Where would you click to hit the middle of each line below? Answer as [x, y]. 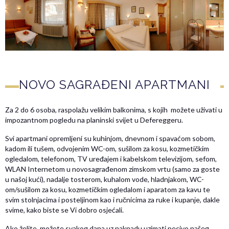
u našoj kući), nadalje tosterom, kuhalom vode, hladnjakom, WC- [105, 179]
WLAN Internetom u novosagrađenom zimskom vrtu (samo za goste [112, 169]
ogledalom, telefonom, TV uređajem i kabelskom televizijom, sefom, [111, 159]
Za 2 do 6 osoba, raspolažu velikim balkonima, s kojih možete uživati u [114, 110]
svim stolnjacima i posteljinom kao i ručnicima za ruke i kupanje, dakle [112, 200]
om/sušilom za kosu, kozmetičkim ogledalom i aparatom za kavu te [108, 190]
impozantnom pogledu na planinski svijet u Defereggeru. [95, 120]
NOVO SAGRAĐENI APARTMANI [114, 85]
